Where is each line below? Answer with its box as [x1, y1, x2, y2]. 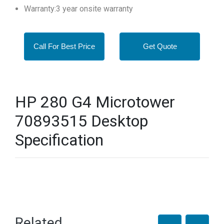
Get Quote [142, 42, 177, 50]
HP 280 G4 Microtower [15, 92, 175, 111]
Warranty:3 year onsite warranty [24, 4, 133, 13]
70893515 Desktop [15, 111, 148, 130]
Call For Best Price [33, 42, 95, 50]
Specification [15, 130, 103, 149]
